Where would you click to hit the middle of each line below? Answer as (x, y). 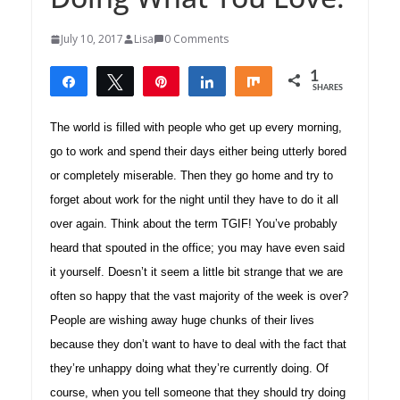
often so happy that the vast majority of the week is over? (199, 296)
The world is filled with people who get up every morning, (196, 128)
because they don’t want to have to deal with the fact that (198, 345)
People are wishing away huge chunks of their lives (182, 321)
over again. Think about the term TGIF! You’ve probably (194, 224)
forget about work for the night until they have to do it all (194, 200)
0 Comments (196, 39)
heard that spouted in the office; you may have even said (197, 248)
